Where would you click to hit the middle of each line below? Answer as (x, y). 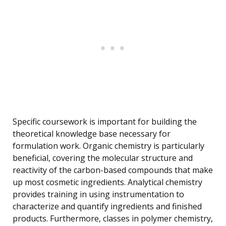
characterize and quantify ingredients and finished (107, 207)
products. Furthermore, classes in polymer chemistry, (113, 219)
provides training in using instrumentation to (98, 194)
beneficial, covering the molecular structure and (103, 158)
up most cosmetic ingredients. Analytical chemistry (107, 182)
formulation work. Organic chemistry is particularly (108, 146)
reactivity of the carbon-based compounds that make (113, 170)
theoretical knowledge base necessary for (92, 134)
